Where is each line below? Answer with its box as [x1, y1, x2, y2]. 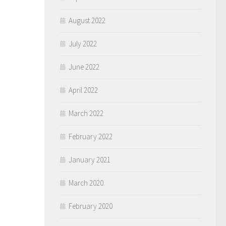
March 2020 [69, 178, 103, 188]
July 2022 [69, 39, 97, 48]
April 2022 [69, 85, 98, 95]
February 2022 [69, 132, 112, 141]
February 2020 [69, 201, 112, 211]
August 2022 [69, 16, 105, 25]
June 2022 [69, 62, 99, 72]
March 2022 [69, 108, 103, 118]
